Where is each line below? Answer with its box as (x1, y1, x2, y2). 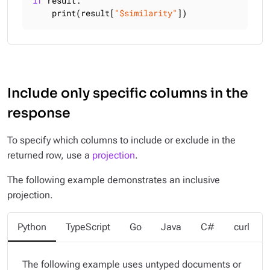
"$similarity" (115, 7, 177, 19)
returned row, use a (7, 149, 92, 161)
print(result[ (33, 7, 115, 19)
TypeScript (66, 221, 110, 233)
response (7, 105, 71, 121)
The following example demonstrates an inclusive (7, 174, 220, 186)
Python (17, 221, 46, 233)
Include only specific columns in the (7, 85, 248, 101)
